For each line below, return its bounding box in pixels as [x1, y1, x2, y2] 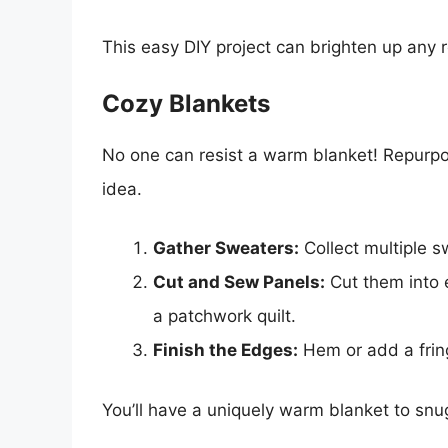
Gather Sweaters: [153, 238, 299, 259]
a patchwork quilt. [153, 306, 296, 327]
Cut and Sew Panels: [153, 272, 325, 293]
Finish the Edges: [153, 340, 298, 361]
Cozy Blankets [102, 88, 270, 118]
